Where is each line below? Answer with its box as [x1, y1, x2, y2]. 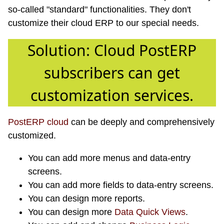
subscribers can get [44, 62, 180, 83]
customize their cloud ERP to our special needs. [8, 17, 199, 28]
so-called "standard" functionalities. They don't [8, 4, 191, 14]
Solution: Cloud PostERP [27, 39, 196, 60]
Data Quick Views [114, 206, 185, 217]
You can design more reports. [28, 193, 145, 203]
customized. [8, 130, 56, 140]
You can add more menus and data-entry [28, 152, 190, 163]
